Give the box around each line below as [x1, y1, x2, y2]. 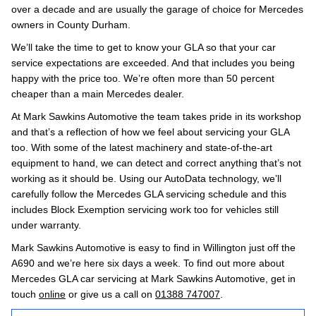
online [39, 288, 66, 300]
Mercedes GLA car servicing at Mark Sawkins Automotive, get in [11, 273, 296, 284]
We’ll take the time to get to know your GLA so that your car [11, 42, 276, 53]
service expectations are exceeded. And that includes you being [11, 57, 295, 68]
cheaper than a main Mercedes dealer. [11, 88, 184, 99]
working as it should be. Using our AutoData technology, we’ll [11, 173, 281, 184]
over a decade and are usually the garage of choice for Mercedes [11, 4, 303, 15]
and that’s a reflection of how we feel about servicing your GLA [11, 126, 289, 138]
